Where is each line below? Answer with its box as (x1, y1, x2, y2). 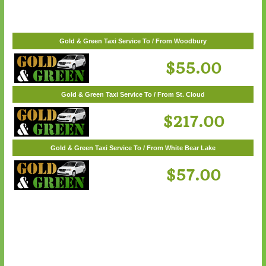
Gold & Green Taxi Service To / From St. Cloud (61, 100, 205, 108)
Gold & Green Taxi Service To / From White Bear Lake (50, 154, 216, 161)
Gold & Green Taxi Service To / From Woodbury (59, 47, 207, 55)
